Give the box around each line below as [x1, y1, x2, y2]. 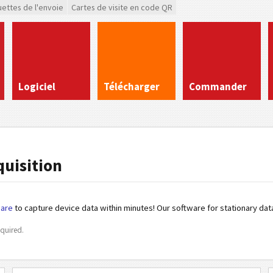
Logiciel [18, 80, 55, 93]
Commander [189, 80, 247, 93]
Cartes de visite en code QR [71, 2, 172, 13]
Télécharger [104, 80, 160, 93]
